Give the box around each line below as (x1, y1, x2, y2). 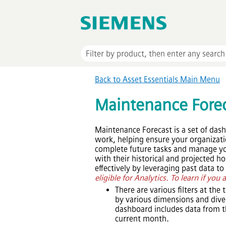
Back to (95, 75, 123, 85)
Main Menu (178, 75, 220, 85)
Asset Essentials (123, 75, 178, 85)
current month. (115, 213, 169, 223)
